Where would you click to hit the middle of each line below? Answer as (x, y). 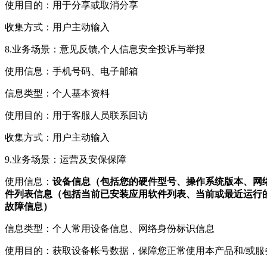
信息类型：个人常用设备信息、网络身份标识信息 (110, 229)
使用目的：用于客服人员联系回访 (76, 115)
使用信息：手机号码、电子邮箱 (72, 71)
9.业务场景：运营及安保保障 (66, 159)
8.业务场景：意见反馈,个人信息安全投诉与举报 (105, 49)
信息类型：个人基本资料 (57, 93)
